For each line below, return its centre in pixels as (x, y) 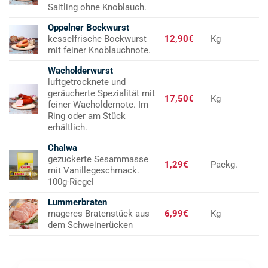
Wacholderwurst (80, 71)
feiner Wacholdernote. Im (98, 105)
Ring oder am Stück (86, 116)
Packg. (224, 165)
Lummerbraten (77, 202)
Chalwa (62, 148)
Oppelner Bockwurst (88, 28)
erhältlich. (67, 128)
